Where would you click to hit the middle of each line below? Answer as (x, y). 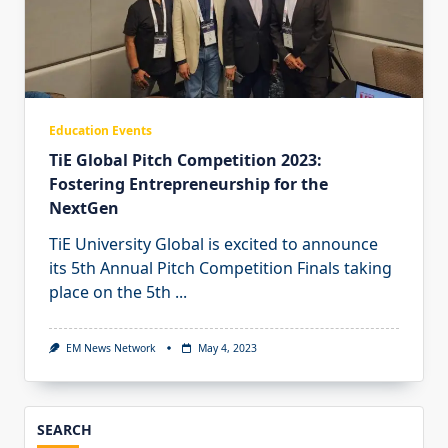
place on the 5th (110, 291)
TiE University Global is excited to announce (213, 243)
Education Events (100, 130)
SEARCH (64, 429)
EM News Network (110, 347)
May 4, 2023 (227, 347)
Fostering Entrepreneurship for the (188, 183)
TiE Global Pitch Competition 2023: (185, 159)
